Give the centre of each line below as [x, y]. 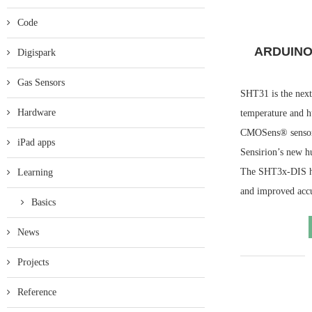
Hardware [37, 112]
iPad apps [36, 142]
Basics [44, 202]
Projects [33, 262]
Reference [37, 292]
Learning [35, 172]
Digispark [37, 53]
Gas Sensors [41, 83]
